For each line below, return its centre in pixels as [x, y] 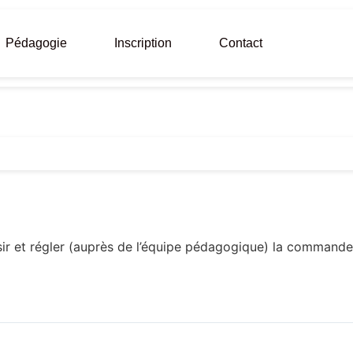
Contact [241, 43]
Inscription [143, 43]
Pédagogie [37, 43]
